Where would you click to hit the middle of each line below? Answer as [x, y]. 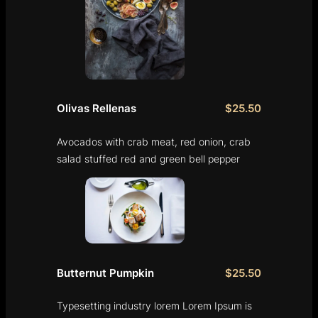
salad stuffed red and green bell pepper [148, 158]
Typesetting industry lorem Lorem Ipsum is [154, 306]
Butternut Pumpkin [105, 273]
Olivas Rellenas [97, 108]
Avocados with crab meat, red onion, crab [154, 141]
